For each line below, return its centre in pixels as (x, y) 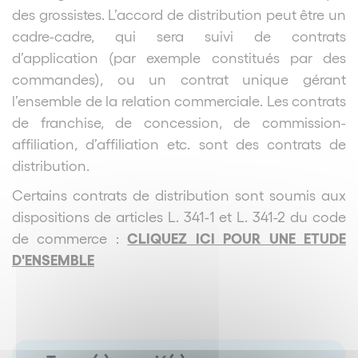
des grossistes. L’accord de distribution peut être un (179, 14)
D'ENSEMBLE (53, 259)
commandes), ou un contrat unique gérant (179, 79)
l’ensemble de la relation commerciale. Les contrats (179, 101)
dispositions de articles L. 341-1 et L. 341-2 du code (179, 217)
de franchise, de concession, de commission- (179, 122)
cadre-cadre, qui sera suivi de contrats (179, 36)
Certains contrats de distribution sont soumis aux (179, 195)
